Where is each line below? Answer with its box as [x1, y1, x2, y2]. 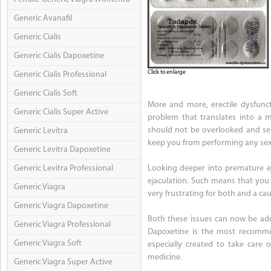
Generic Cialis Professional [14, 70, 106, 80]
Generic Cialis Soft [14, 89, 77, 99]
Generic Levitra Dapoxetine [14, 145, 111, 155]
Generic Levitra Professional [14, 164, 113, 174]
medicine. [148, 253, 182, 263]
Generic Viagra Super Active [14, 258, 113, 267]
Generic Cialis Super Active [14, 108, 108, 117]
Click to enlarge [148, 69, 186, 76]
